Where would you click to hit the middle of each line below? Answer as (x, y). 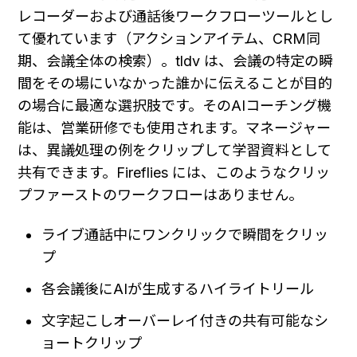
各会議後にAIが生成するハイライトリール (178, 288)
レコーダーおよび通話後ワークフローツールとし (175, 16)
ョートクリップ (92, 343)
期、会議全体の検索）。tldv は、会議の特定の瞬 (175, 61)
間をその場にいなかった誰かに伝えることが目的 (175, 83)
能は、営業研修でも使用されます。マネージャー (174, 127)
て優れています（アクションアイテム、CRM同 (169, 38)
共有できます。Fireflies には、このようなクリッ (174, 172)
